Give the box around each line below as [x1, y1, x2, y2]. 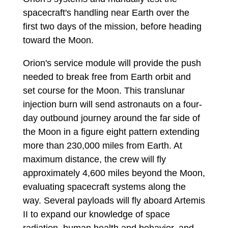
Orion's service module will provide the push [22, 58, 201, 68]
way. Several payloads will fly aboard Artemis [22, 195, 205, 206]
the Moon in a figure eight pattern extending [22, 126, 199, 137]
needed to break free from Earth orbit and [22, 71, 191, 82]
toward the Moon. [22, 35, 94, 45]
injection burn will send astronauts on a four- [22, 99, 202, 109]
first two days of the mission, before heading [22, 21, 202, 32]
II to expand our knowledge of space [22, 209, 170, 219]
